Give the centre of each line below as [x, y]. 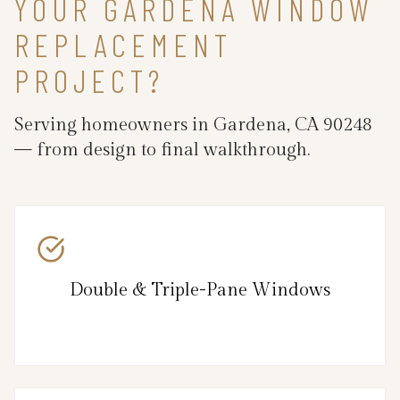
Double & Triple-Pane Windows [200, 290]
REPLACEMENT [123, 44]
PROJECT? [89, 79]
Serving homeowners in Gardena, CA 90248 [193, 125]
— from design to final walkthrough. [162, 150]
